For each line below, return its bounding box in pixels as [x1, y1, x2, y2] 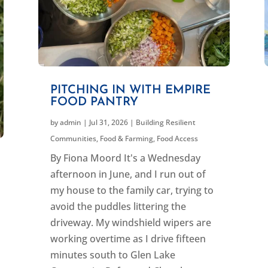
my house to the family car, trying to [50, 183, 214, 197]
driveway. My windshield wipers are [50, 215, 211, 229]
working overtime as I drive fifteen [50, 232, 206, 245]
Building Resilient [135, 117, 196, 127]
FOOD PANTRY [50, 96, 138, 108]
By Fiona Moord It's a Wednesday [50, 151, 200, 165]
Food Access [156, 133, 198, 144]
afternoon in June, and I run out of [50, 167, 206, 181]
